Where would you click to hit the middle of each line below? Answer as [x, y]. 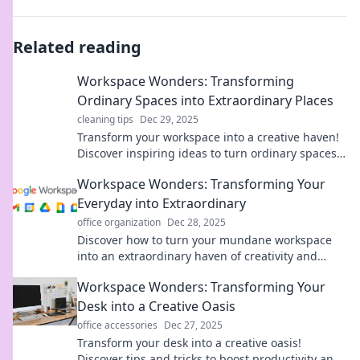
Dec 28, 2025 [196, 222]
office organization [119, 222]
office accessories [117, 325]
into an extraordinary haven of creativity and [197, 256]
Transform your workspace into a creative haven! [208, 137]
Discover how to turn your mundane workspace [205, 240]
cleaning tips [105, 119]
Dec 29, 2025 [169, 119]
